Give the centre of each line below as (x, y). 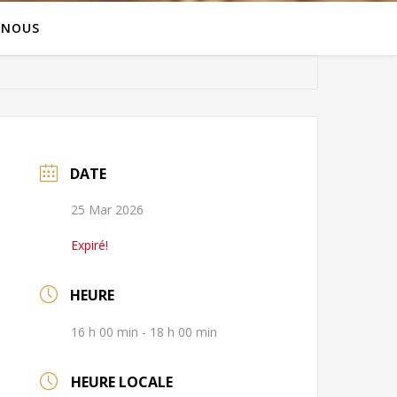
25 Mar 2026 (108, 210)
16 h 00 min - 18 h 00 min (144, 332)
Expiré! (90, 245)
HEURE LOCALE (122, 382)
